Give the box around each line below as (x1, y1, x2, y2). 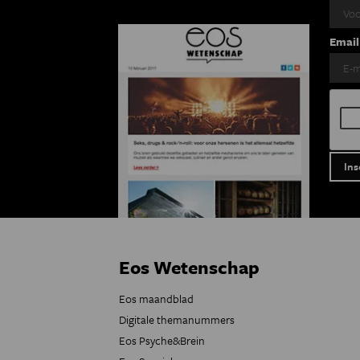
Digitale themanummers (119, 310, 235, 328)
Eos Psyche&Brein (119, 331, 205, 349)
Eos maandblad (119, 289, 194, 307)
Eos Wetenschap (119, 253, 260, 280)
